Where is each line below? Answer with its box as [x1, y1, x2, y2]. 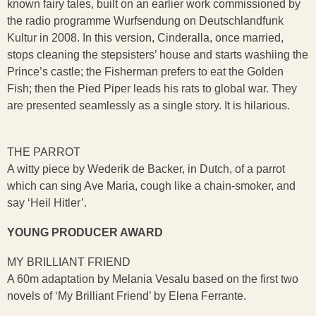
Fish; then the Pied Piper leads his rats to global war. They [7, 83, 297, 95]
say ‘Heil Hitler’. [7, 197, 87, 209]
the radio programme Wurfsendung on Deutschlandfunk [7, 15, 284, 27]
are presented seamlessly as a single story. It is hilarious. [7, 99, 290, 111]
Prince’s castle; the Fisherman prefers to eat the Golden [7, 66, 284, 78]
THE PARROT [7, 146, 80, 158]
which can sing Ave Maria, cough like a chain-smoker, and [7, 180, 296, 192]
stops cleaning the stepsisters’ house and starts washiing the [7, 49, 308, 61]
